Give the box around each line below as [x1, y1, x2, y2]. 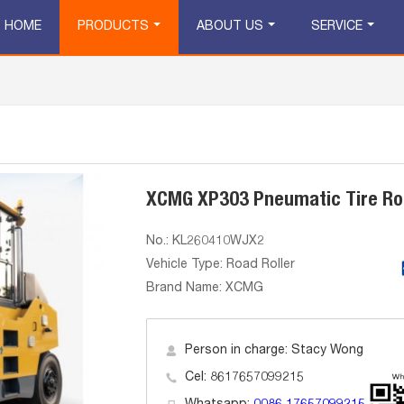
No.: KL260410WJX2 [145, 235, 264, 248]
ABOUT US [197, 21, 263, 33]
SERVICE [311, 21, 363, 33]
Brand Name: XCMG [145, 282, 263, 295]
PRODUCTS [78, 21, 149, 33]
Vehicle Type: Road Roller [145, 259, 295, 271]
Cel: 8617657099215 [184, 372, 304, 384]
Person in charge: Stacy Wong [184, 344, 363, 357]
